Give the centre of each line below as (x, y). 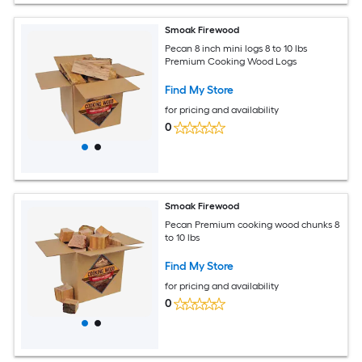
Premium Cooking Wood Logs (231, 61)
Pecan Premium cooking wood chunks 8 (253, 224)
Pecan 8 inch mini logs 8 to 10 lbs (236, 48)
